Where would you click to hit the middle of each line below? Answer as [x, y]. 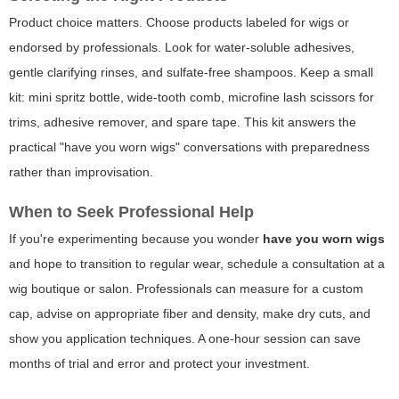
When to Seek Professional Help [131, 212]
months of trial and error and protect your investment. [159, 364]
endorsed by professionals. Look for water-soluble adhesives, [182, 48]
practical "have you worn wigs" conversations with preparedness [189, 147]
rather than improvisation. [81, 172]
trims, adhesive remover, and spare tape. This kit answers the [183, 122]
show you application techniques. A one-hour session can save [185, 339]
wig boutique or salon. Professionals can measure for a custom [186, 289]
